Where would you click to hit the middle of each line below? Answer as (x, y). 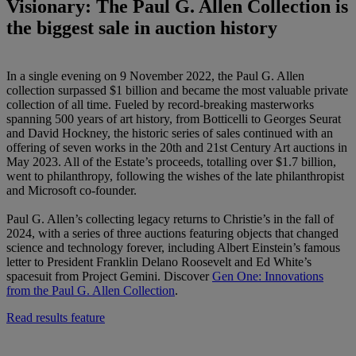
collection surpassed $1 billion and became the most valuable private (177, 90)
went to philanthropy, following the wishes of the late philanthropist (175, 176)
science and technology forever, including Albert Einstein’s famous (173, 247)
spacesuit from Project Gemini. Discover (109, 276)
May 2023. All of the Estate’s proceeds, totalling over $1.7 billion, (171, 161)
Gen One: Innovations (268, 276)
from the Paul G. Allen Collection (91, 290)
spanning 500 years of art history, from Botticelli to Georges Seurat (174, 118)
